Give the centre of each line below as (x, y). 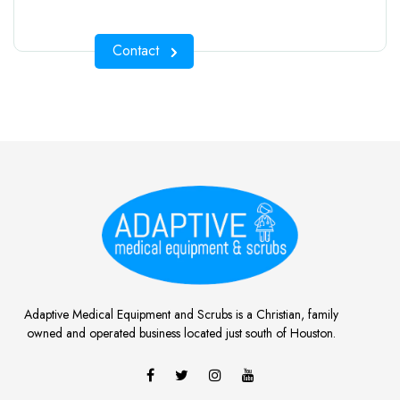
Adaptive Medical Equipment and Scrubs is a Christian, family (182, 315)
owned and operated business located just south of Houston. (182, 333)
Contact (136, 51)
